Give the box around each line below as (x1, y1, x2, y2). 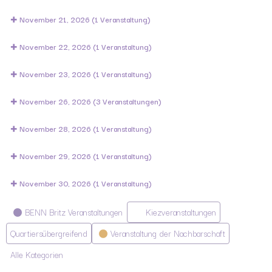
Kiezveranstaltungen (146, 205, 216, 219)
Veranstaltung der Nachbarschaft (110, 226, 225, 240)
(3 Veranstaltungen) (93, 95, 161, 107)
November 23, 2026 (19, 68, 93, 80)
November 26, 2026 (19, 95, 93, 107)
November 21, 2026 (19, 13, 92, 25)
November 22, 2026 (19, 41, 93, 52)
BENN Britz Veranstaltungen (25, 205, 123, 219)
